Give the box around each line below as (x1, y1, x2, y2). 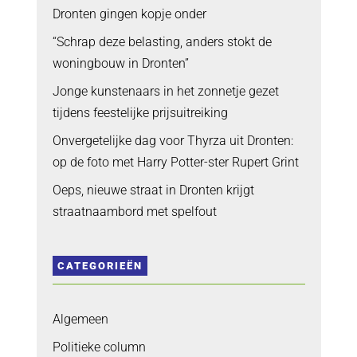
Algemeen (52, 311, 108, 327)
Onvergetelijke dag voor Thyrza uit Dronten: (52, 132, 293, 148)
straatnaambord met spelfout (52, 203, 217, 219)
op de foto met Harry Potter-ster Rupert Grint (52, 154, 299, 170)
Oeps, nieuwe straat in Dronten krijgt (52, 182, 254, 198)
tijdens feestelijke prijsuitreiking (52, 104, 228, 120)
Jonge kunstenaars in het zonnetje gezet (52, 83, 279, 99)
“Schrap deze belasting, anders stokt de (52, 33, 272, 49)
